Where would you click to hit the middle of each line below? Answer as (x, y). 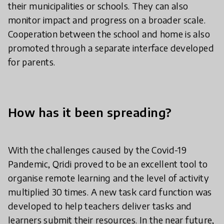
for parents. (32, 62)
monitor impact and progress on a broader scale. (107, 20)
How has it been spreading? (90, 112)
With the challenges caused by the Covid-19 (97, 150)
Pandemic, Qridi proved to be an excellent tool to (108, 164)
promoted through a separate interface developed (111, 48)
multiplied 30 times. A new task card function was (110, 192)
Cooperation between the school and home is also (109, 34)
